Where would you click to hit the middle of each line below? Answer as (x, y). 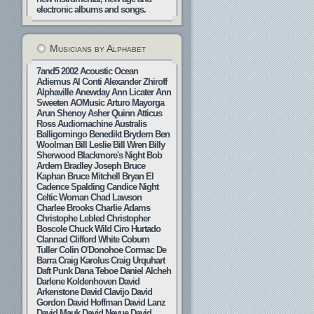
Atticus (149, 113)
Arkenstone (57, 292)
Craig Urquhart (138, 260)
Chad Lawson (116, 197)
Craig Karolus (83, 260)
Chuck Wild (90, 229)
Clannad (52, 239)
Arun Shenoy (61, 113)
